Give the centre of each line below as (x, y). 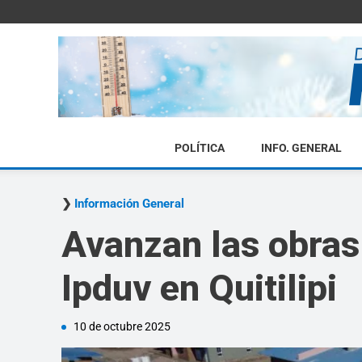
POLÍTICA (199, 148)
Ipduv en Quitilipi (199, 288)
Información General (129, 204)
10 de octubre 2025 (122, 326)
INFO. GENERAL (301, 148)
